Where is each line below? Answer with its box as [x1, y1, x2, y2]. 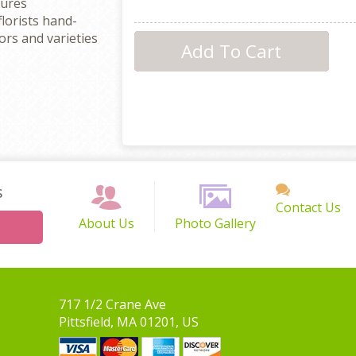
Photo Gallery [174, 215, 256, 232]
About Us [78, 215, 134, 232]
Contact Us [275, 199, 341, 216]
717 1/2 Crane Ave [58, 296, 166, 313]
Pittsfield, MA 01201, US [58, 313, 199, 331]
